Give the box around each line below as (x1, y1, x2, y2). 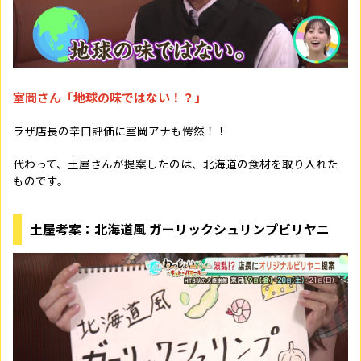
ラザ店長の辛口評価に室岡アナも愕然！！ (13, 122, 227, 139)
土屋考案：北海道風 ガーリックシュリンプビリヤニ (30, 219, 330, 239)
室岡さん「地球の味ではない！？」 (13, 89, 206, 106)
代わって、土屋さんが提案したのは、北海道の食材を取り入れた (13, 156, 338, 172)
